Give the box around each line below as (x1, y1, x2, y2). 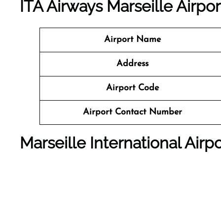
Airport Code (106, 83, 159, 93)
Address (116, 59, 148, 69)
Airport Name (104, 35, 161, 44)
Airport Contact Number (82, 108, 182, 117)
